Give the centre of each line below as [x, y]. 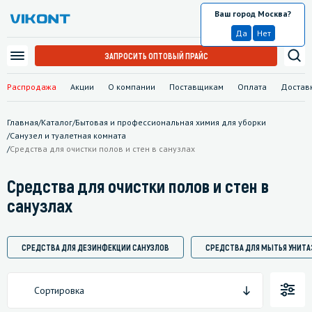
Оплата [252, 86]
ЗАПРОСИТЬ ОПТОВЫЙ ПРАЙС [156, 55]
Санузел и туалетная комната [68, 135]
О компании [132, 86]
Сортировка [59, 290]
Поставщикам [196, 86]
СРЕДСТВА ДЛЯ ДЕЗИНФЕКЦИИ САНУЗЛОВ [95, 247]
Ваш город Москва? [253, 14]
